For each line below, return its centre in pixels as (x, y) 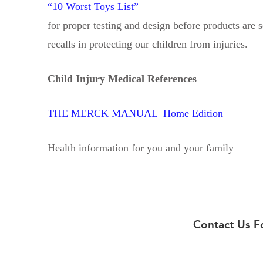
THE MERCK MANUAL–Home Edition (135, 113)
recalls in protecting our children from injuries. (147, 44)
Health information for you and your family (140, 148)
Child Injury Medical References (122, 78)
